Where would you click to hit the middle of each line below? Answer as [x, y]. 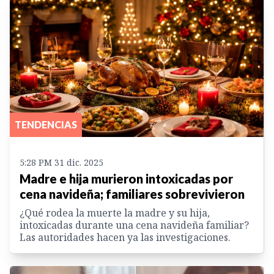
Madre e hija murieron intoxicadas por [126, 179]
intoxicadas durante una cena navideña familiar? [134, 225]
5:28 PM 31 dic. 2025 [61, 163]
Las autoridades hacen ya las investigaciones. [125, 238]
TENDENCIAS [46, 125]
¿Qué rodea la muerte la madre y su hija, [115, 213]
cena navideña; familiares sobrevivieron [132, 194]
